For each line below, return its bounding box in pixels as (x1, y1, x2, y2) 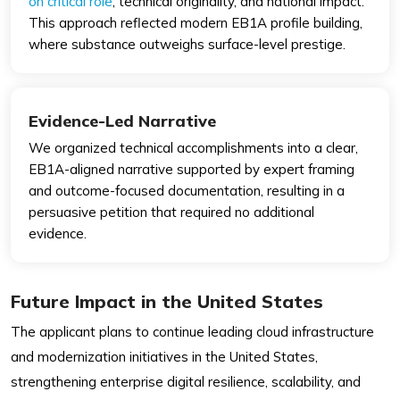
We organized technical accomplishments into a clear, (29, 138, 358, 156)
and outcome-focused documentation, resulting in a (29, 181, 345, 199)
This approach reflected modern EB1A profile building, (29, 13, 362, 31)
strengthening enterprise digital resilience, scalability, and (11, 372, 361, 390)
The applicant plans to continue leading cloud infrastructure (11, 322, 374, 340)
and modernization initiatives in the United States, (11, 347, 318, 365)
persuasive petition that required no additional (29, 203, 314, 221)
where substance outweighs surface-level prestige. (29, 35, 346, 53)
